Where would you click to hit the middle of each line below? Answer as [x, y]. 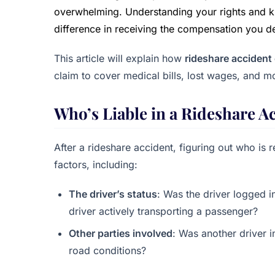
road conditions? [107, 250]
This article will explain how [119, 58]
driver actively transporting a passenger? [163, 211]
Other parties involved [121, 233]
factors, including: [96, 165]
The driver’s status [113, 194]
